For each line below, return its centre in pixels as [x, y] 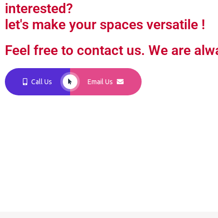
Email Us [100, 82]
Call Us [41, 82]
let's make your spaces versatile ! [105, 25]
